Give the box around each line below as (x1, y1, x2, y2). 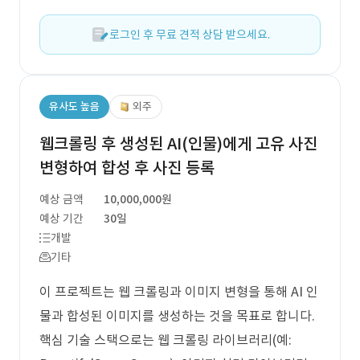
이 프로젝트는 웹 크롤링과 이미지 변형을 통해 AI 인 (39, 284, 318, 300)
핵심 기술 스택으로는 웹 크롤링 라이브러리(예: (39, 332, 292, 348)
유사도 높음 (49, 100, 100, 113)
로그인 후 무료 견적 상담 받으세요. (109, 27, 270, 42)
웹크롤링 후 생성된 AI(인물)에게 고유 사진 (39, 133, 317, 154)
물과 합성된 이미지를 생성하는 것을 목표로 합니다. (39, 308, 315, 324)
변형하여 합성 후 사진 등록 (39, 157, 215, 178)
